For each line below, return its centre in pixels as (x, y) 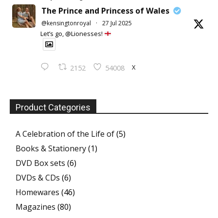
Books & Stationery (51, 149)
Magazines (36, 207)
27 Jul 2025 (117, 23)
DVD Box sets (40, 163)
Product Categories (53, 108)
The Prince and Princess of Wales (105, 11)
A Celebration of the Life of (65, 134)
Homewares (37, 192)
